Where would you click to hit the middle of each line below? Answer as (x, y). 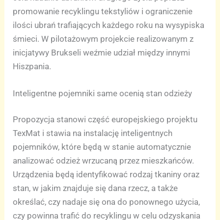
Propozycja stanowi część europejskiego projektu (105, 120)
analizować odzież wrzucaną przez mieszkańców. (104, 161)
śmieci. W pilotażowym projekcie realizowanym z (103, 39)
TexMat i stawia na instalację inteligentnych (93, 133)
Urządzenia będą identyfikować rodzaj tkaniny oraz (106, 175)
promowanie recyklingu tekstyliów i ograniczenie (103, 11)
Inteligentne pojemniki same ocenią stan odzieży (103, 93)
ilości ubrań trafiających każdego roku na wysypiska (109, 25)
